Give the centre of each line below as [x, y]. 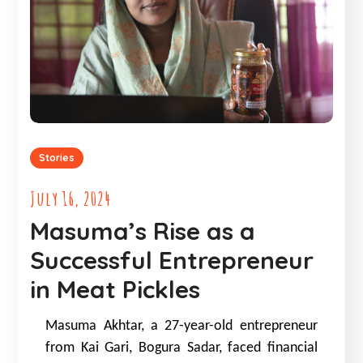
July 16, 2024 [71, 199]
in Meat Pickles [115, 290]
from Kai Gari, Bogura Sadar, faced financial [181, 348]
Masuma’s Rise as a [143, 231]
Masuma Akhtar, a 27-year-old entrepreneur [181, 327]
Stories [57, 158]
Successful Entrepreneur [172, 261]
